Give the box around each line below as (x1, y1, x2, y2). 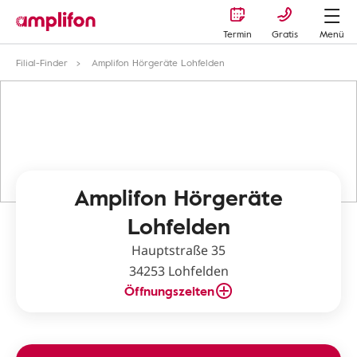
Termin (223, 26, 252, 41)
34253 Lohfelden (128, 262, 229, 280)
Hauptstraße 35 (131, 241, 226, 259)
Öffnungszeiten (124, 281, 214, 300)
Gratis (271, 26, 298, 41)
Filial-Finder (16, 55, 68, 69)
